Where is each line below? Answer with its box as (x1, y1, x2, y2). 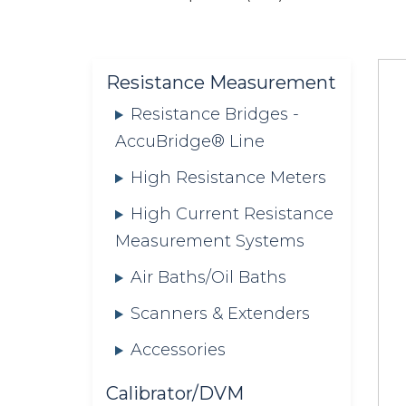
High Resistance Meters (130, 168, 326, 188)
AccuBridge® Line (115, 131, 265, 152)
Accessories (130, 340, 226, 361)
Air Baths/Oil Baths (130, 267, 286, 288)
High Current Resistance (130, 204, 333, 225)
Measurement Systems (115, 231, 304, 252)
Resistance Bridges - (130, 104, 299, 125)
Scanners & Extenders (130, 304, 310, 324)
